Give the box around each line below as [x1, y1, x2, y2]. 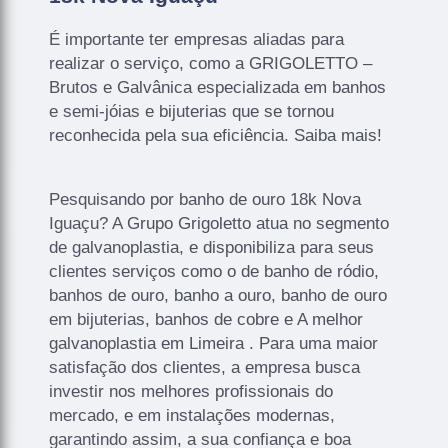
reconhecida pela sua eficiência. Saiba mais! [49, 125, 383, 145]
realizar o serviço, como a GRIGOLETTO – [49, 53, 373, 73]
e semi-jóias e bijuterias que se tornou [49, 101, 335, 121]
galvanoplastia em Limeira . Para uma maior [49, 333, 379, 353]
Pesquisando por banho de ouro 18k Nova [49, 189, 362, 209]
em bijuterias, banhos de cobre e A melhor [49, 309, 364, 329]
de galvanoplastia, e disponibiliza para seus [49, 237, 375, 257]
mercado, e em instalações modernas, [49, 405, 336, 425]
